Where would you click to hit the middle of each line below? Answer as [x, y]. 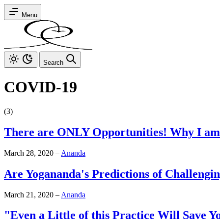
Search [53, 63]
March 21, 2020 [29, 194]
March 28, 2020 [29, 153]
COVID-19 [41, 87]
